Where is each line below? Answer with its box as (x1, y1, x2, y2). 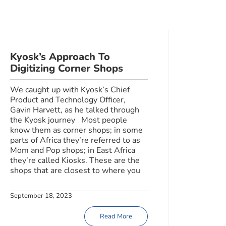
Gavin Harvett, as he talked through (10, 104, 139, 116)
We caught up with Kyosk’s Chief (10, 84, 130, 95)
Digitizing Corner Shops (10, 61, 123, 75)
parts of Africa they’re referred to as (10, 134, 140, 146)
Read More (99, 211, 132, 221)
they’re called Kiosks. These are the (10, 154, 140, 166)
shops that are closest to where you (10, 164, 140, 176)
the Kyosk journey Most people (10, 114, 127, 126)
